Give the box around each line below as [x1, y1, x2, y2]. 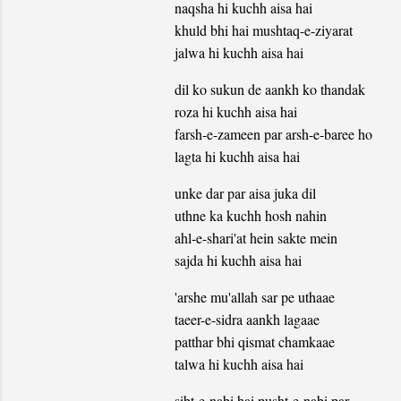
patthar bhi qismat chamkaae [174, 332, 335, 352]
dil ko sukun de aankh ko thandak [174, 80, 365, 99]
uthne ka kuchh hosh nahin [174, 206, 327, 226]
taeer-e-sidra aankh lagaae [174, 310, 320, 329]
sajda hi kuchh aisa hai [174, 251, 302, 270]
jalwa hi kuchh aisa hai [174, 43, 303, 63]
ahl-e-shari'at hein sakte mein [174, 228, 337, 248]
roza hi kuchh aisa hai [174, 102, 297, 122]
